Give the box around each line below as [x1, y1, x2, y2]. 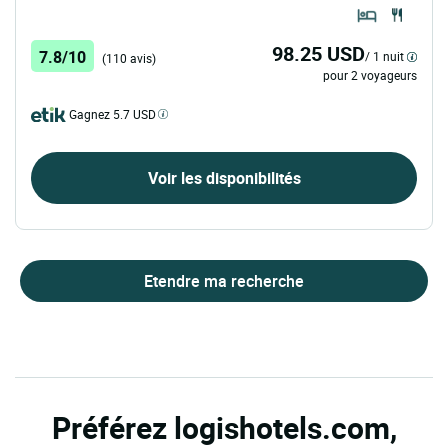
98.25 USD [272, 40, 365, 68]
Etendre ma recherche [144, 270, 304, 293]
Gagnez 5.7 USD [69, 106, 156, 123]
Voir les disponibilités [147, 167, 301, 190]
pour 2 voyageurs [323, 67, 417, 84]
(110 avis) [102, 50, 156, 67]
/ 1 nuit [365, 48, 404, 65]
